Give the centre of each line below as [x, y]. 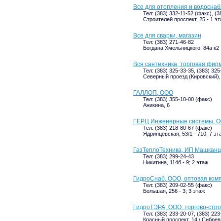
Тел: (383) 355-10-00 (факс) [178, 99]
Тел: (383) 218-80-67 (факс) [178, 128]
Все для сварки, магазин [167, 36]
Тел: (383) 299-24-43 [168, 156]
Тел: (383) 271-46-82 [168, 42]
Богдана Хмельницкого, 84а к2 [181, 48]
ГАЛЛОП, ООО [153, 93]
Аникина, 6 [156, 105]
